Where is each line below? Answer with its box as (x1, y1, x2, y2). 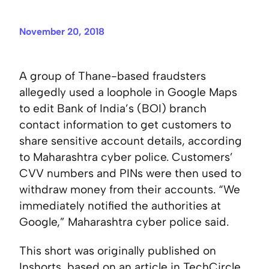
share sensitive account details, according (19, 134, 242, 148)
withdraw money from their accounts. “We (19, 183, 240, 197)
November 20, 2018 (19, 26, 104, 38)
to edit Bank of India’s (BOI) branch (19, 101, 207, 116)
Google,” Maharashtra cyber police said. (19, 215, 229, 229)
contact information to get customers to (19, 118, 231, 132)
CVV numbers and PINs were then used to (19, 166, 241, 181)
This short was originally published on (19, 244, 216, 258)
